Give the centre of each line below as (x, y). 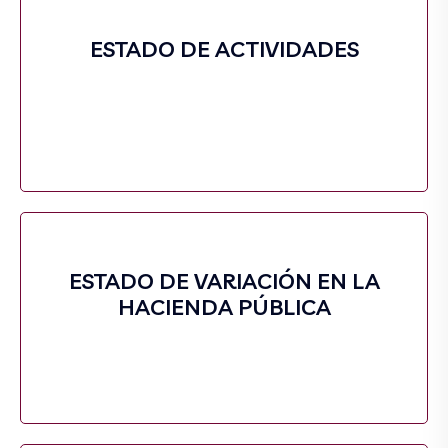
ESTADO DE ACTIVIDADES (224, 49)
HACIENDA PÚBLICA (224, 307)
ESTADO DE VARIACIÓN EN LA (224, 281)
